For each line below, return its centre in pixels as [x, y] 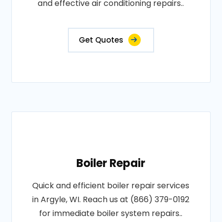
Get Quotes [101, 40]
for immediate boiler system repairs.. [111, 213]
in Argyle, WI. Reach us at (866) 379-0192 [111, 199]
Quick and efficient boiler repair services [111, 186]
